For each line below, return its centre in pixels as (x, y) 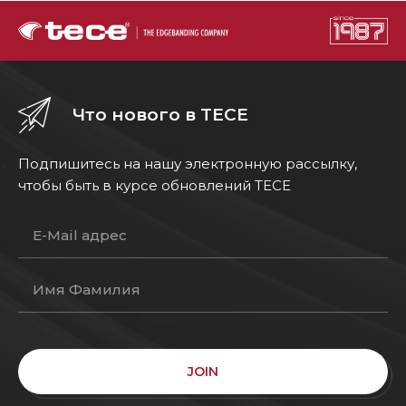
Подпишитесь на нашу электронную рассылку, (188, 163)
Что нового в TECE (160, 114)
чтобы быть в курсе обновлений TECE (155, 185)
